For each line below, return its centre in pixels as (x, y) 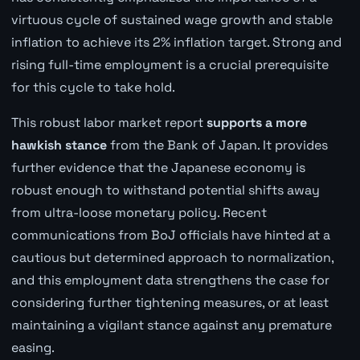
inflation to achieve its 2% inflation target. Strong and (176, 43)
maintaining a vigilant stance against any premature (171, 325)
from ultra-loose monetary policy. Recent (139, 213)
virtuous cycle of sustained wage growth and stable (172, 20)
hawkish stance (59, 145)
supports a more (256, 123)
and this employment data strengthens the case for (170, 280)
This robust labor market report (108, 123)
